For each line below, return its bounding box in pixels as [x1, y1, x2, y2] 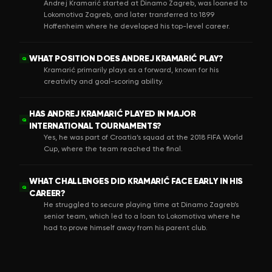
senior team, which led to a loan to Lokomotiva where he [44, 211, 240, 220]
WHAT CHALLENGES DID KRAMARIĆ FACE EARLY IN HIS [29, 175, 243, 186]
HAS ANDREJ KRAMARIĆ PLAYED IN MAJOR [29, 107, 196, 119]
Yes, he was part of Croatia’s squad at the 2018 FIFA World [44, 132, 243, 141]
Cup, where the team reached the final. [44, 144, 183, 153]
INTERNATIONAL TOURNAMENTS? [29, 120, 161, 131]
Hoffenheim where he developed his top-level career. [44, 21, 230, 30]
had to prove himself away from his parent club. [44, 223, 208, 232]
